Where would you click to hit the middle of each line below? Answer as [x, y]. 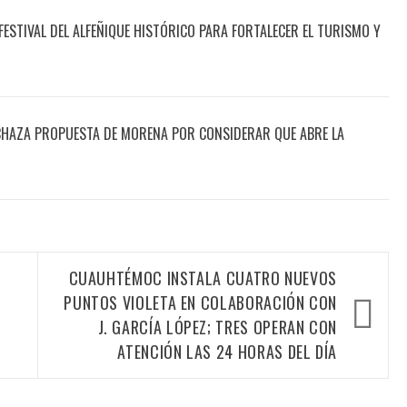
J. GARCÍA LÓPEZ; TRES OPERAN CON [217, 328]
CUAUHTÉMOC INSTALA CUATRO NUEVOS [203, 278]
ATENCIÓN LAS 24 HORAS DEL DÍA [227, 352]
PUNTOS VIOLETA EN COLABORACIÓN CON [200, 303]
